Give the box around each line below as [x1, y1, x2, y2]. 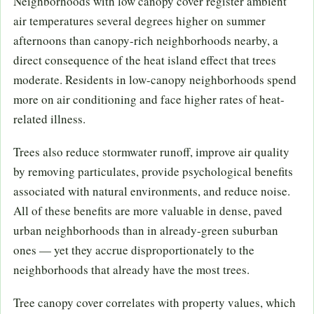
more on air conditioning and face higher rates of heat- [13, 91, 285, 108]
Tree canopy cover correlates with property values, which [13, 294, 296, 310]
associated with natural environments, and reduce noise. [13, 182, 290, 199]
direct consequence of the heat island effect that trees [13, 52, 276, 69]
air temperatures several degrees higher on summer [13, 13, 266, 29]
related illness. [13, 111, 86, 128]
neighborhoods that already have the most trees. [13, 261, 250, 278]
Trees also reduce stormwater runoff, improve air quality [13, 143, 289, 160]
